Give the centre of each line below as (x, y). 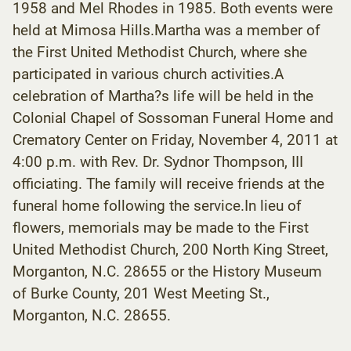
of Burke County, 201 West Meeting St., (141, 293)
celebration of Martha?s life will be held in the (163, 96)
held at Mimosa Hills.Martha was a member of (166, 30)
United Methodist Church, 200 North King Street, (170, 249)
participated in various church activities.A (148, 74)
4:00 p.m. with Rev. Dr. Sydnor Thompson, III (158, 161)
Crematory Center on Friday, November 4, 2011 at (175, 139)
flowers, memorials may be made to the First (161, 227)
